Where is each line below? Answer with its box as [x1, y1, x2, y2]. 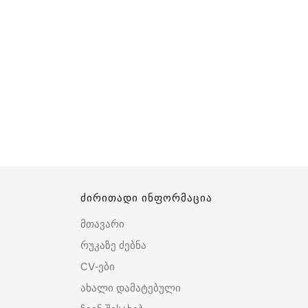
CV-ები [80, 260, 115, 274]
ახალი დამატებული [80, 281, 181, 295]
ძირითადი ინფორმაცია [80, 191, 212, 205]
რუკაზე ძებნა [80, 239, 146, 252]
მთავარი [80, 217, 124, 231]
